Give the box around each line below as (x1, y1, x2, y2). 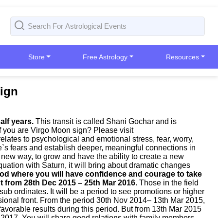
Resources (166, 53, 200, 61)
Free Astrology (83, 53, 128, 61)
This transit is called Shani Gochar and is (34, 117, 177, 126)
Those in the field (137, 179, 199, 187)
